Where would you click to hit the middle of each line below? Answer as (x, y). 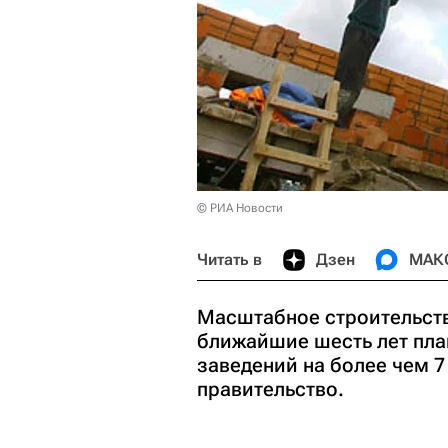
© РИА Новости (240, 208)
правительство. (270, 389)
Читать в (229, 259)
